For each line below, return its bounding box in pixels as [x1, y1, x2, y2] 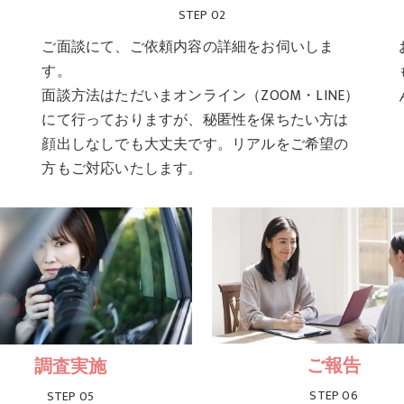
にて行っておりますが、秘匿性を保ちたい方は [41, 108, 349, 133]
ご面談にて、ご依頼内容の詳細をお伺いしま [41, 35, 335, 60]
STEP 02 [178, 5, 226, 26]
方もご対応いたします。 [41, 157, 203, 181]
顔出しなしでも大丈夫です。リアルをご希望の [41, 133, 349, 157]
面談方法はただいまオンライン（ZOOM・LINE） [41, 84, 360, 108]
